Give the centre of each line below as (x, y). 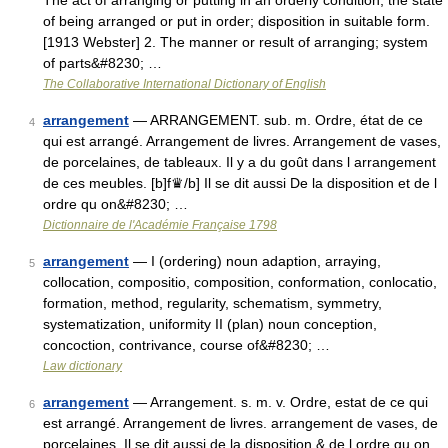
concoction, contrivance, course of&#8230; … (186, 345)
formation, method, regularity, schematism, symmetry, (212, 303)
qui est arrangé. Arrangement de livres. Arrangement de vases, (242, 141)
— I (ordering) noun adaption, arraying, (255, 261)
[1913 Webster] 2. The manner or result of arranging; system (235, 42)
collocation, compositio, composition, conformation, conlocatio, (240, 282)
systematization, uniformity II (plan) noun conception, (210, 324)
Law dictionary (82, 366)
